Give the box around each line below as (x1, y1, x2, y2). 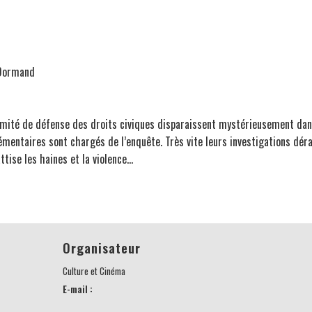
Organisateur (62, 238, 141, 257)
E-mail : (62, 282, 93, 296)
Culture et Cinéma (62, 264, 125, 278)
